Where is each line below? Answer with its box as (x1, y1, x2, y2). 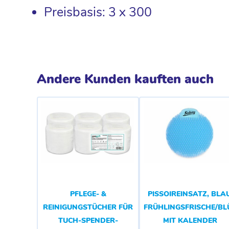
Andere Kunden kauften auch (37, 71, 214, 88)
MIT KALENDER (163, 216, 217, 225)
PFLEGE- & (70, 189, 106, 199)
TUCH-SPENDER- (58, 216, 118, 225)
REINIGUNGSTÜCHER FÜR (43, 202, 133, 212)
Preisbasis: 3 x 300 (44, 4, 152, 21)
